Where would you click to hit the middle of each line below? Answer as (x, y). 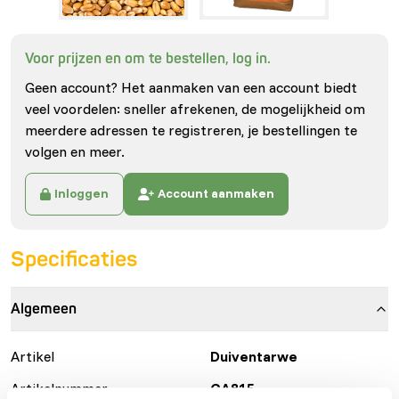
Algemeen (44, 309)
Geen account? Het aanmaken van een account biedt (191, 87)
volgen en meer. (75, 151)
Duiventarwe (254, 356)
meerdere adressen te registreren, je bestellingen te (191, 130)
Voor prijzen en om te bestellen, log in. (148, 58)
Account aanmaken (216, 194)
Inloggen (82, 194)
